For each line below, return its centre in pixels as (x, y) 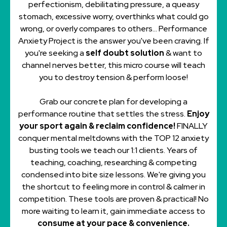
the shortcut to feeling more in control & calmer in (113, 187)
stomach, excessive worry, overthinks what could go (113, 16)
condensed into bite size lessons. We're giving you (113, 175)
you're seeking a (55, 53)
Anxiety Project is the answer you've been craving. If (113, 41)
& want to (183, 53)
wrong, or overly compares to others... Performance (113, 29)
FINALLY (192, 126)
